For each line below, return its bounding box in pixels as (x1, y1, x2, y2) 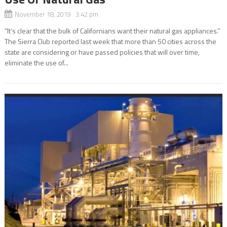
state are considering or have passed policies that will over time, (4, 47, 200, 58)
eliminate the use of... (4, 57, 68, 68)
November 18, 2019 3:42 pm (14, 9, 98, 20)
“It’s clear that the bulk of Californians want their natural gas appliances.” (4, 25, 220, 36)
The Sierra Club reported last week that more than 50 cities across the (4, 36, 216, 47)
